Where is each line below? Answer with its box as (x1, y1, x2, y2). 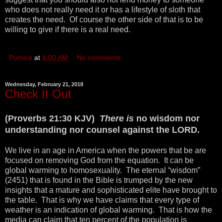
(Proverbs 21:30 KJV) (5, 113, 100, 123)
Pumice (9, 54, 32, 62)
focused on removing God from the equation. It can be (5, 156, 194, 165)
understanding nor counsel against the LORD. (5, 125, 200, 135)
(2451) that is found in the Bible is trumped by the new (5, 176, 193, 184)
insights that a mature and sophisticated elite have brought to (5, 186, 217, 194)
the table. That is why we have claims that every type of (5, 196, 199, 204)
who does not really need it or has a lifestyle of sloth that (5, 5, 200, 14)
